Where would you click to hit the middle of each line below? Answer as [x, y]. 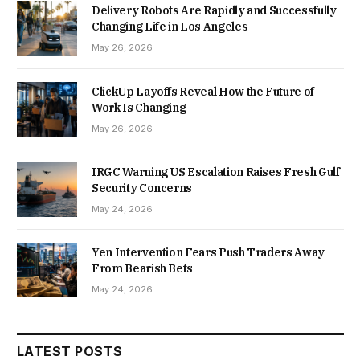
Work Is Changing [139, 107]
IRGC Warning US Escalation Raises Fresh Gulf [216, 172]
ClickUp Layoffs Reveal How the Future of [203, 91]
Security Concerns [142, 188]
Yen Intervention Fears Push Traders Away [208, 252]
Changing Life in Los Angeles [170, 27]
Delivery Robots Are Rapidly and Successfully [214, 11]
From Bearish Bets [143, 268]
